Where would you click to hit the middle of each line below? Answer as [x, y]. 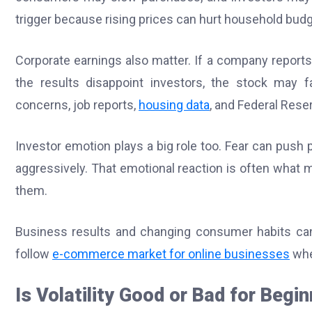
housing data [174, 105]
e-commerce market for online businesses [171, 254]
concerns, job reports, [77, 105]
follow [34, 254]
